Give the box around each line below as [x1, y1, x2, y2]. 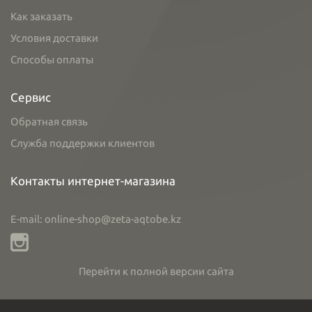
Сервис [10, 91, 51, 104]
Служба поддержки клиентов [10, 137, 155, 149]
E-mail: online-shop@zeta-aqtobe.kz [10, 213, 181, 225]
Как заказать [10, 10, 72, 22]
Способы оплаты [10, 54, 93, 65]
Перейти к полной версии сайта [78, 265, 234, 277]
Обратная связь [10, 116, 88, 127]
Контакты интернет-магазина [10, 174, 175, 187]
